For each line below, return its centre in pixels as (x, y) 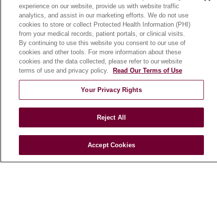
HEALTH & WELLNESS (49, 41)
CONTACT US (130, 166)
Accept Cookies (111, 145)
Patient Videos (31, 80)
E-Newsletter (28, 121)
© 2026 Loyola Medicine (48, 166)
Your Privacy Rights (111, 90)
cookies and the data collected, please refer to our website (101, 61)
